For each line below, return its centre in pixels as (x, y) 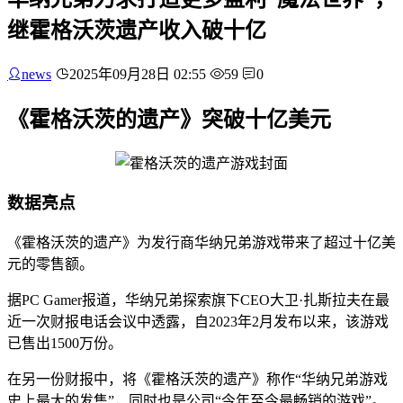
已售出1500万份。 (65, 344)
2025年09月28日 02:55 (138, 74)
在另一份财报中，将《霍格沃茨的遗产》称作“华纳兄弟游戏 (197, 380)
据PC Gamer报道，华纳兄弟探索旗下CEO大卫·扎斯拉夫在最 (198, 300)
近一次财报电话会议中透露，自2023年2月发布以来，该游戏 (198, 322)
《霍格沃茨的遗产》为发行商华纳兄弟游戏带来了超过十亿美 (201, 243)
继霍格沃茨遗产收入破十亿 (137, 30)
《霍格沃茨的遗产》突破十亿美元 (169, 119)
